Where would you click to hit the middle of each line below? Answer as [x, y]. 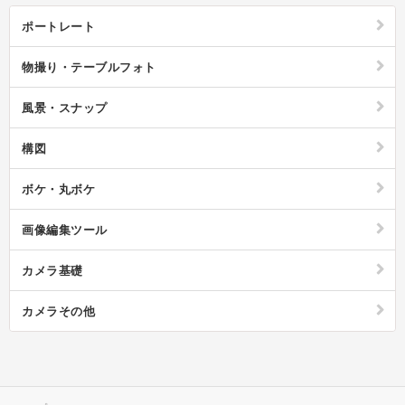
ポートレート [58, 26]
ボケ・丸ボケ [58, 189]
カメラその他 [58, 311]
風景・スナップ [65, 108]
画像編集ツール [65, 230]
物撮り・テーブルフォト [89, 67]
